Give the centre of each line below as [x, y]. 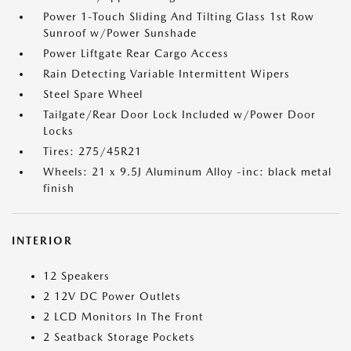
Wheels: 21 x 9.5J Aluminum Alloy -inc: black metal [187, 172]
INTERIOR [42, 241]
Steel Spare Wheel [93, 94]
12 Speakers [76, 276]
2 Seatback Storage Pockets [119, 337]
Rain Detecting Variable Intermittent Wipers [166, 74]
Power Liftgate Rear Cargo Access [136, 53]
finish [59, 188]
